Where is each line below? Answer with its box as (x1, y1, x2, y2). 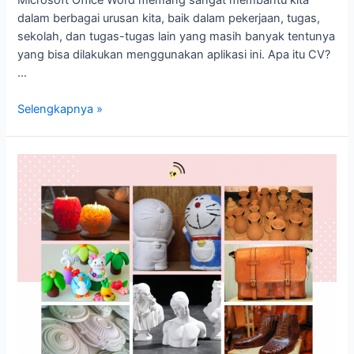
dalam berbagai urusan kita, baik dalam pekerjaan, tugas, (17, 10, 321, 25)
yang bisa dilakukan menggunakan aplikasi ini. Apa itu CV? (17, 47, 331, 62)
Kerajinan (17, 155, 66, 169)
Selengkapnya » (17, 102, 104, 117)
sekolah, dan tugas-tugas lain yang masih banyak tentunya (17, 28, 336, 43)
